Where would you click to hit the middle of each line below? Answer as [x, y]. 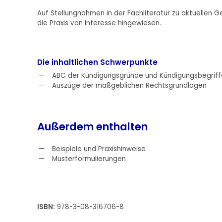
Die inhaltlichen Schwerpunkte [97, 62]
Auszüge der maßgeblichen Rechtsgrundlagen [129, 85]
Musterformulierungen [89, 159]
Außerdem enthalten [92, 126]
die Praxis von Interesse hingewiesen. [99, 23]
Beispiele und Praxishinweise [99, 149]
